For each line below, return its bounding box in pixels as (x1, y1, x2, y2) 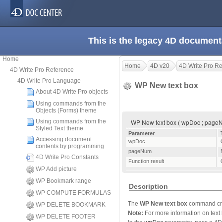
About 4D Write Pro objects (36, 88, 108, 95)
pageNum (128, 148, 153, 155)
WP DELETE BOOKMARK (36, 201, 106, 208)
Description (129, 182, 168, 191)
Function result (128, 158, 166, 165)
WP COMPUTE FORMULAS (36, 189, 111, 196)
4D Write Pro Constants (36, 154, 99, 161)
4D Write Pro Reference (10, 66, 74, 73)
